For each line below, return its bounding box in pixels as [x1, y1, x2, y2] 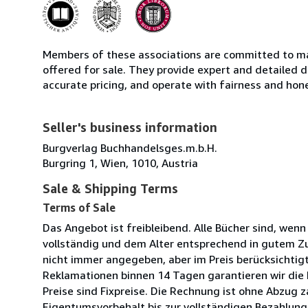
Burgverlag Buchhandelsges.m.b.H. [43, 140, 217, 155]
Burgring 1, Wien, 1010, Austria [43, 155, 198, 170]
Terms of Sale [43, 200, 115, 214]
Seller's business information [43, 119, 217, 135]
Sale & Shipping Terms [43, 180, 178, 196]
